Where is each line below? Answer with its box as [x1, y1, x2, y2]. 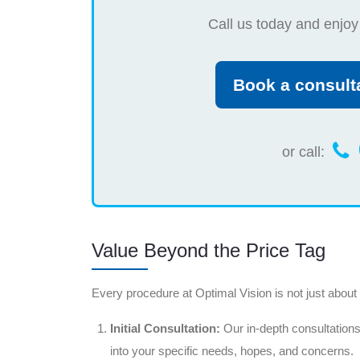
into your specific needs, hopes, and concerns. [110, 343, 354, 358]
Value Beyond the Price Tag [92, 239, 325, 261]
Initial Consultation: [110, 321, 220, 335]
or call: [281, 143, 329, 160]
